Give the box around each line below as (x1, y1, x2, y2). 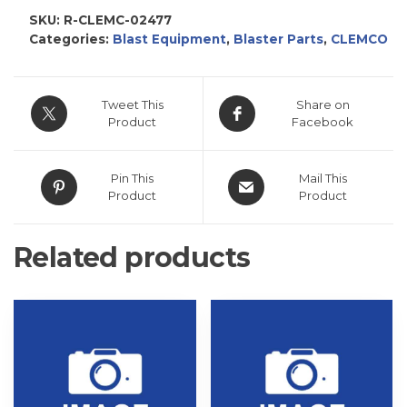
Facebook (292, 114, 353, 130)
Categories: (28, 32, 113, 47)
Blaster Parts (233, 32, 323, 47)
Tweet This (101, 97, 164, 113)
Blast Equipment (112, 32, 226, 47)
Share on (295, 97, 350, 113)
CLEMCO (330, 32, 388, 47)
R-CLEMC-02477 (63, 13, 172, 28)
